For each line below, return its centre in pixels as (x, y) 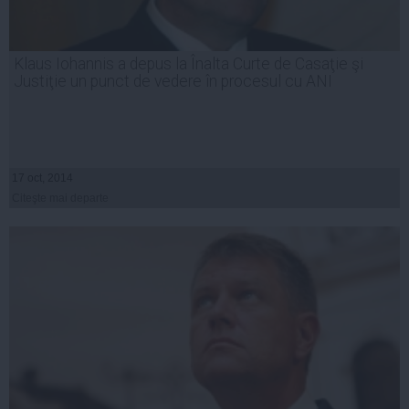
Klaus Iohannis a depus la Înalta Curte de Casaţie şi (189, 64)
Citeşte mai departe (60, 199)
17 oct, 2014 (42, 178)
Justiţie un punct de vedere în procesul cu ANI (173, 82)
